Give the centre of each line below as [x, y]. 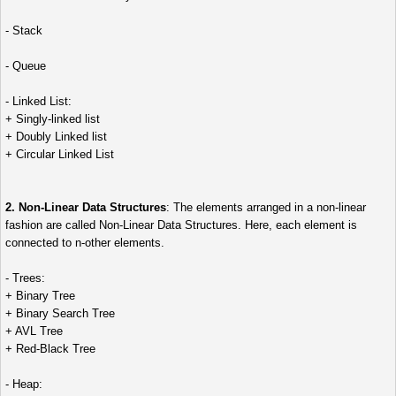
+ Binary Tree [40, 296]
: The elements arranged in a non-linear [266, 208]
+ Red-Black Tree [50, 349]
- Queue [26, 66]
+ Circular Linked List [60, 155]
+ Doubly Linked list [56, 137]
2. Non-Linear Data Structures [86, 208]
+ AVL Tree [34, 331]
